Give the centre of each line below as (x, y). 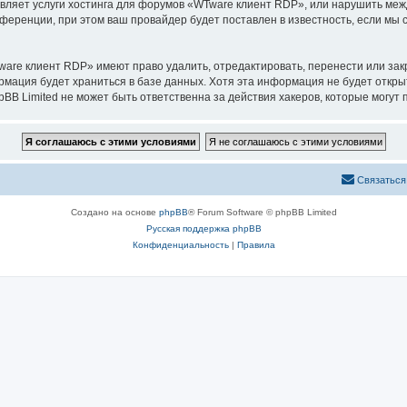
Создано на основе (114, 212)
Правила (256, 245)
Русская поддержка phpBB (203, 228)
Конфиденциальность (180, 245)
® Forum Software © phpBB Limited (262, 212)
